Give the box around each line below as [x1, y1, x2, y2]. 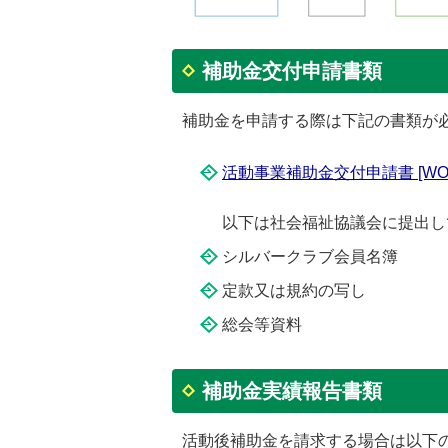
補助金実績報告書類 [202, 379, 382, 402]
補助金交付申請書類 [202, 59, 382, 82]
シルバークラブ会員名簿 [222, 248, 398, 265]
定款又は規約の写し [222, 282, 366, 299]
